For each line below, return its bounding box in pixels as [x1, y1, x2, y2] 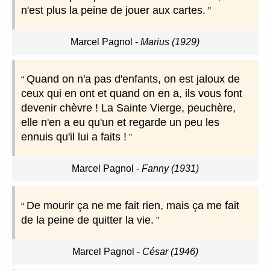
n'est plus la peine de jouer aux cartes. [21, 4, 206, 17]
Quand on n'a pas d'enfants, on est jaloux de [27, 73, 240, 86]
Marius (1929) [140, 37, 199, 48]
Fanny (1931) [141, 163, 199, 174]
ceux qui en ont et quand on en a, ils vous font [21, 87, 242, 100]
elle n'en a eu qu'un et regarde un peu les [21, 116, 219, 129]
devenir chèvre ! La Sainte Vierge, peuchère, [21, 102, 236, 115]
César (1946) [142, 246, 198, 257]
